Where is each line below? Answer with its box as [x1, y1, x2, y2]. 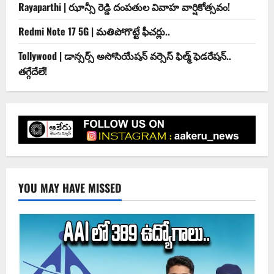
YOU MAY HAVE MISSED [18, 180, 122, 196]
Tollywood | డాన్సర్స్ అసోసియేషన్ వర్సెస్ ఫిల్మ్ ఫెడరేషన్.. [18, 48, 231, 64]
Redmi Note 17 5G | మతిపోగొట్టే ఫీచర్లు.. [18, 24, 170, 39]
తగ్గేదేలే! [18, 64, 47, 79]
